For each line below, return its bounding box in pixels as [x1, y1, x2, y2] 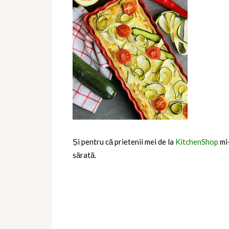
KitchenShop [175, 136, 218, 146]
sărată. [73, 150, 96, 159]
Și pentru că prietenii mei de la [73, 136, 175, 146]
